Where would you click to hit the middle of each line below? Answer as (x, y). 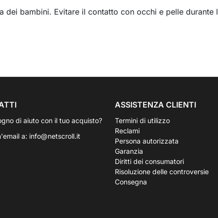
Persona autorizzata (147, 141)
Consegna (131, 182)
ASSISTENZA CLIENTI (155, 105)
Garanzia (129, 151)
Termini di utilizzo (142, 120)
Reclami (127, 131)
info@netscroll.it (55, 136)
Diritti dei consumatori (149, 161)
